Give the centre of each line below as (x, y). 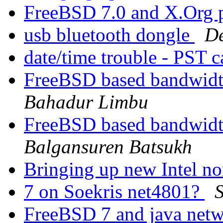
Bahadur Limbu (86, 102)
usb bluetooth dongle (109, 35)
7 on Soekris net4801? (114, 192)
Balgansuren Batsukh (108, 147)
